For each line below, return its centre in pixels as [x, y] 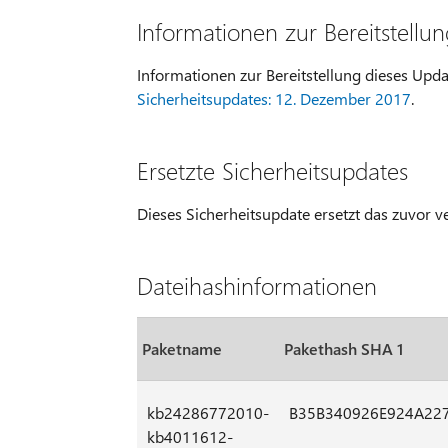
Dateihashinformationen [256, 284]
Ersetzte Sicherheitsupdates [272, 169]
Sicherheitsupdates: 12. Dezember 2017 [273, 98]
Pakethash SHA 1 [343, 348]
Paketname [181, 348]
